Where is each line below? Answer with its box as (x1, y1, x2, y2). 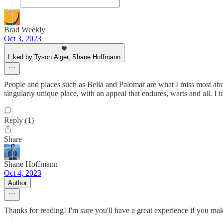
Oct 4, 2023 (4, 169, 41, 177)
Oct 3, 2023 (4, 34, 41, 43)
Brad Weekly (4, 25, 45, 34)
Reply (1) (4, 116, 34, 124)
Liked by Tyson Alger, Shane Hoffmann (8, 53, 120, 61)
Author (8, 179, 27, 187)
